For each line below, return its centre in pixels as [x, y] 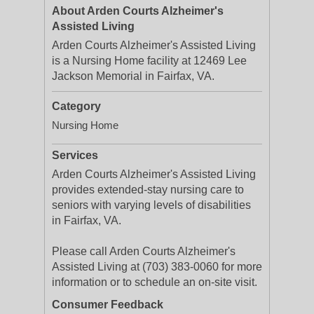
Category [76, 106]
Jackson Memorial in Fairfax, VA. [133, 76]
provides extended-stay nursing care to [148, 190]
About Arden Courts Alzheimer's [138, 11]
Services [75, 155]
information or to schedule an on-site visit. [155, 282]
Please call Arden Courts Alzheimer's [144, 251]
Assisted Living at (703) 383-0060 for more [157, 267]
